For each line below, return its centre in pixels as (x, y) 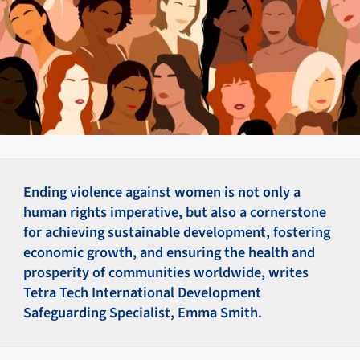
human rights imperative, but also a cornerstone (175, 212)
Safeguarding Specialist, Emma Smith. (143, 312)
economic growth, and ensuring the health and (170, 252)
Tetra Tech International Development (143, 292)
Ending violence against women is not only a (162, 192)
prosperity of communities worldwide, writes (166, 272)
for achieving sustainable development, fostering (177, 232)
